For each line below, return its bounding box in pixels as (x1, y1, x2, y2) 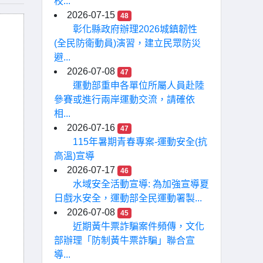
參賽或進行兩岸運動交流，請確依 (54, 95, 195, 104)
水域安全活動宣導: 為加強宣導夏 (73, 179, 209, 189)
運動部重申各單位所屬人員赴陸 (73, 80, 204, 90)
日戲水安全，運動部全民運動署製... (54, 193, 202, 203)
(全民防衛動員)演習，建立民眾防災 (54, 38, 201, 48)
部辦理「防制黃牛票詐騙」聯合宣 (54, 235, 195, 245)
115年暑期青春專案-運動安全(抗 (73, 137, 207, 147)
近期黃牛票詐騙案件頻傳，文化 (73, 221, 204, 231)
